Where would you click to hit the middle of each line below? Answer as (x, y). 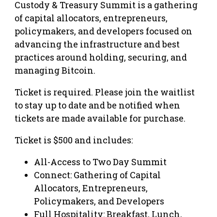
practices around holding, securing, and (101, 57)
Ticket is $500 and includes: (74, 140)
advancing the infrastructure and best (97, 44)
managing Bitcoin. (55, 70)
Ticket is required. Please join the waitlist (105, 92)
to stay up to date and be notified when (97, 105)
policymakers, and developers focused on (103, 31)
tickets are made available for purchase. (100, 118)
